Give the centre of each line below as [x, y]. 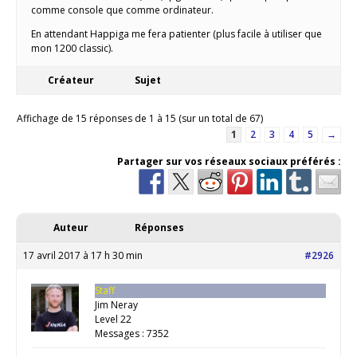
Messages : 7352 [132, 334]
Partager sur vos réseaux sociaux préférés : [229, 162]
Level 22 [113, 320]
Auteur [71, 228]
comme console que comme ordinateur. [122, 10]
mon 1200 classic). [72, 49]
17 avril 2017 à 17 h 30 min [83, 256]
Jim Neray [116, 305]
